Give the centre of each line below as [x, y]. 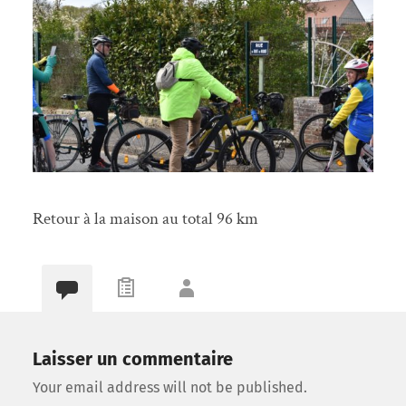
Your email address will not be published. [169, 387]
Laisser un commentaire [132, 358]
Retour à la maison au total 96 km [145, 219]
